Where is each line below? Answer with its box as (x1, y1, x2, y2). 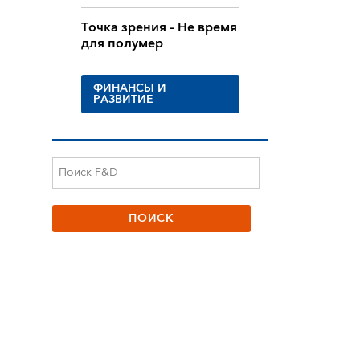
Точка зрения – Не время (80, 16, 237, 39)
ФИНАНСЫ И (92, 79, 166, 99)
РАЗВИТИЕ (92, 90, 153, 110)
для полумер (80, 32, 163, 55)
